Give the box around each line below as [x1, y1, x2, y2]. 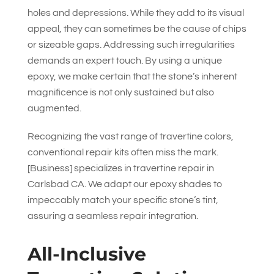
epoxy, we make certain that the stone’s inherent [27, 72, 237, 81]
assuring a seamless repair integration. [27, 211, 198, 221]
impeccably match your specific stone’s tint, [27, 195, 218, 205]
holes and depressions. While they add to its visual [27, 8, 244, 18]
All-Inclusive [27, 243, 146, 265]
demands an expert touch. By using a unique [27, 56, 222, 65]
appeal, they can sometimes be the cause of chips [27, 24, 246, 34]
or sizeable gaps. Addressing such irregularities [27, 40, 235, 50]
